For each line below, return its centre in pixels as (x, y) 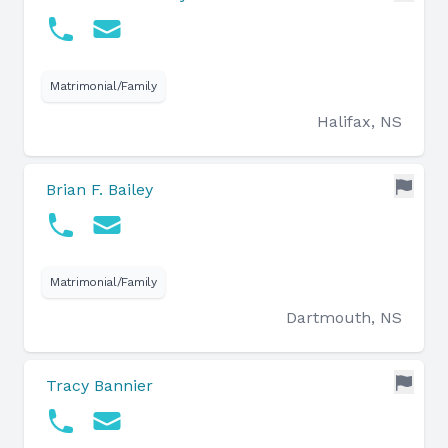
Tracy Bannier (99, 385)
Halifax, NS (359, 121)
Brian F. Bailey (99, 189)
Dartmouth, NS (344, 317)
